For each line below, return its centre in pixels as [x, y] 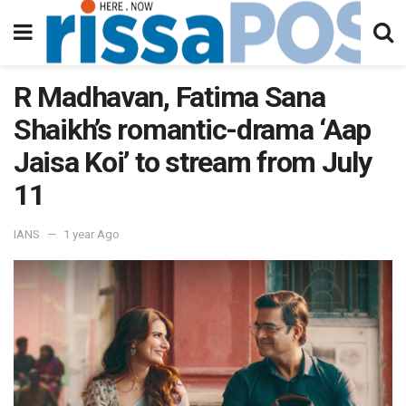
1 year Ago [92, 234]
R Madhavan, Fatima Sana [169, 97]
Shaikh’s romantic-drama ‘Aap [193, 130]
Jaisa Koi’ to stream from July [193, 162]
